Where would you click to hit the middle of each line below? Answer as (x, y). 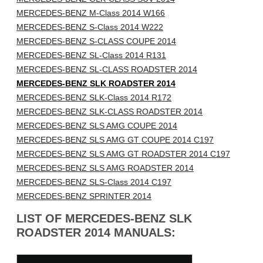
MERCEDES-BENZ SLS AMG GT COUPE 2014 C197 (115, 140)
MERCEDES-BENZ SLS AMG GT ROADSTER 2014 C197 (123, 154)
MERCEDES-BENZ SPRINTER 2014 (84, 196)
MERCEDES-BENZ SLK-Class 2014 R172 (94, 98)
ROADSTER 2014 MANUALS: (96, 233)
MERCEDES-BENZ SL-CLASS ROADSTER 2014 (107, 70)
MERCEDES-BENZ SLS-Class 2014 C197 (94, 182)
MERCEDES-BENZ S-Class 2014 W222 (90, 27)
